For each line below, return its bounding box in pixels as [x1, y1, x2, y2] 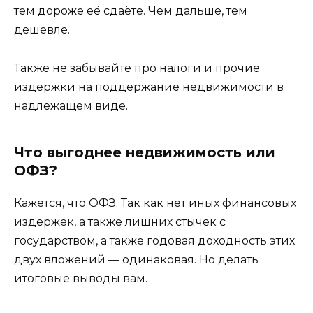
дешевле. [14, 23, 70, 37]
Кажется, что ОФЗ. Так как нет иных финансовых [14, 196, 296, 210]
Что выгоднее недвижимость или [14, 143, 275, 161]
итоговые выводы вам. [14, 271, 147, 285]
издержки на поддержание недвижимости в [14, 80, 284, 94]
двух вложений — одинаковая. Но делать [14, 252, 259, 266]
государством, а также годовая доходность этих [14, 233, 295, 247]
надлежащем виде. [14, 99, 128, 112]
